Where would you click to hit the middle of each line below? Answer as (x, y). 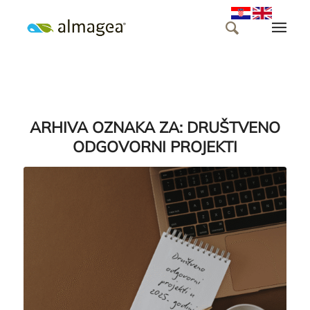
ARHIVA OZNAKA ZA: (108, 127)
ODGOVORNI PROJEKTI (155, 147)
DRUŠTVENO (233, 127)
